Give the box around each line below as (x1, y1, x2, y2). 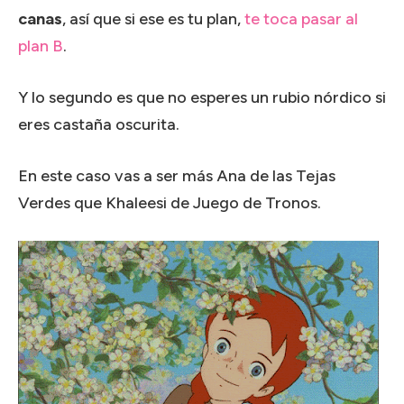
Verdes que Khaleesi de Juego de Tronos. (18, 192, 321, 213)
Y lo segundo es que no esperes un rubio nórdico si (18, 87, 386, 107)
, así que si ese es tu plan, (62, 8, 244, 29)
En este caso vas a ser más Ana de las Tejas (18, 165, 335, 186)
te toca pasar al (244, 8, 358, 29)
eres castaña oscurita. (18, 114, 179, 134)
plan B (18, 35, 63, 56)
